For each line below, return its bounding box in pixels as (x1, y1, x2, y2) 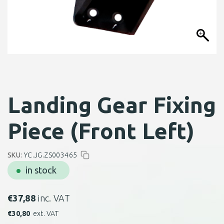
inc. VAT (38, 193, 70, 203)
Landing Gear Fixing (7, 92, 216, 117)
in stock (25, 165, 56, 175)
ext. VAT (32, 209, 58, 217)
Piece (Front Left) (7, 118, 194, 143)
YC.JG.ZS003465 (23, 151, 77, 159)
